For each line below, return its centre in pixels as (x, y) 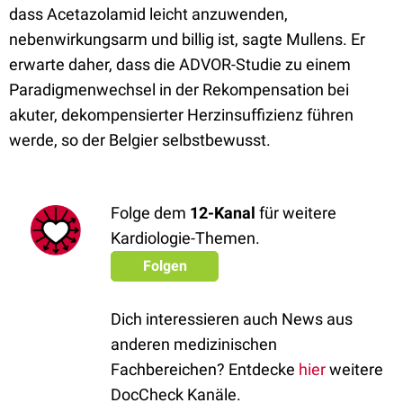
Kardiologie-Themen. (185, 238)
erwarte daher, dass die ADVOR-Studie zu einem (180, 64)
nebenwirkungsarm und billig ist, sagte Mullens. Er (187, 39)
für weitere (296, 213)
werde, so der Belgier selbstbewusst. (140, 140)
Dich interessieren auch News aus (232, 319)
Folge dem (150, 213)
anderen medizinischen (194, 344)
